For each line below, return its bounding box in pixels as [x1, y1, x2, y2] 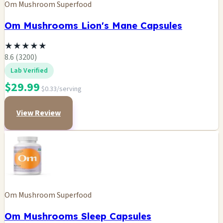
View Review [16, 107, 61, 118]
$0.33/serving [41, 84, 82, 94]
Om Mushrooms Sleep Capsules [4, 210, 151, 222]
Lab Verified [10, 65, 48, 76]
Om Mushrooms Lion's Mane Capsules [4, 19, 182, 32]
